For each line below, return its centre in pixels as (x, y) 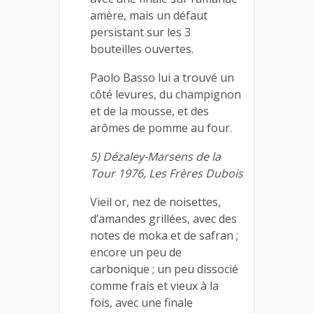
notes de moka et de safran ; (164, 235)
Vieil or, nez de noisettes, (155, 202)
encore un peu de (136, 252)
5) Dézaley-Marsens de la (155, 156)
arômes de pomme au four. (161, 128)
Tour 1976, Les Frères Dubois (167, 173)
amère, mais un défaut (149, 15)
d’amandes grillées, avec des (163, 219)
